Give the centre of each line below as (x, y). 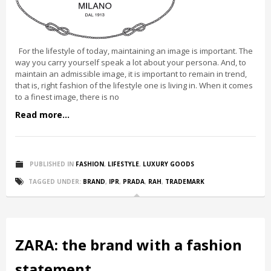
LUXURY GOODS (168, 164)
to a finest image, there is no (67, 97)
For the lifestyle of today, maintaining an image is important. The (134, 51)
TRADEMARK (185, 181)
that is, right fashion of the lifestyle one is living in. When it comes (134, 85)
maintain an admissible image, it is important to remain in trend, (131, 74)
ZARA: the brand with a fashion (129, 245)
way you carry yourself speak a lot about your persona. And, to (131, 62)
